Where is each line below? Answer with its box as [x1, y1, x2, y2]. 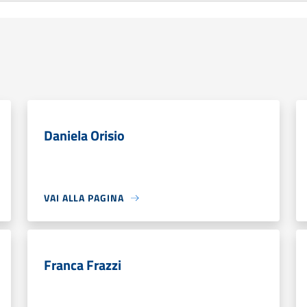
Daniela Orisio [44, 125, 125, 146]
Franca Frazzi [44, 254, 121, 275]
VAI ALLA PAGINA [44, 191, 124, 205]
